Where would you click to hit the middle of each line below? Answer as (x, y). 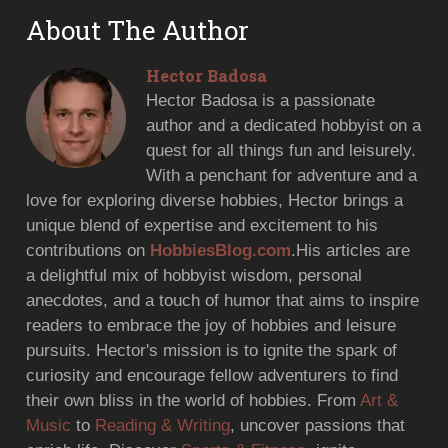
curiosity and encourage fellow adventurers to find (212, 375)
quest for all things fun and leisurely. (281, 150)
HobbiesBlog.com (221, 250)
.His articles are (351, 250)
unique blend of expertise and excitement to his (202, 225)
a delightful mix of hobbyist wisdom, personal (194, 275)
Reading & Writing (163, 425)
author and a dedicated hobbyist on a (284, 125)
